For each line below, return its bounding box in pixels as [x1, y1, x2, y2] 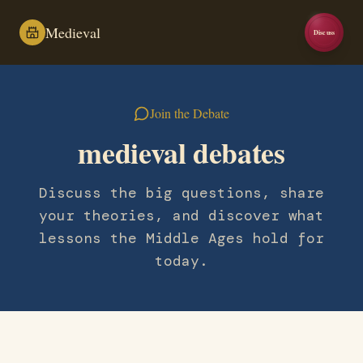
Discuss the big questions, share [39, 183, 324, 203]
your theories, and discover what [39, 206, 324, 225]
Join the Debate [150, 105, 229, 122]
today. [155, 251, 208, 271]
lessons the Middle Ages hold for [39, 228, 324, 248]
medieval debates [78, 131, 285, 173]
